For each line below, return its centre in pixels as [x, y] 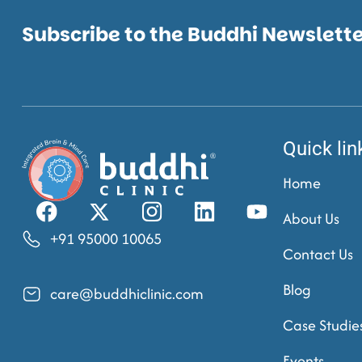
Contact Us [318, 255]
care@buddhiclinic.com [127, 294]
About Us [311, 219]
